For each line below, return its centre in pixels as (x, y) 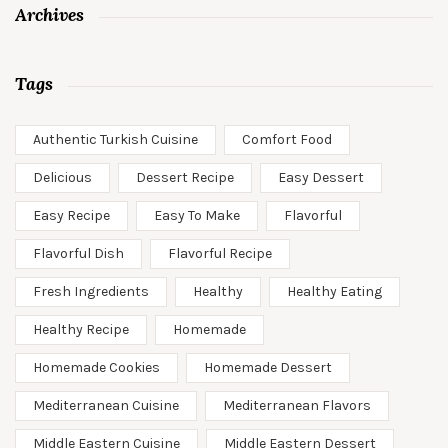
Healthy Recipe (81, 329)
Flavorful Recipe (220, 253)
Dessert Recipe (185, 177)
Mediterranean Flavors (297, 405)
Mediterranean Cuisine (106, 405)
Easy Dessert (321, 177)
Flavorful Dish (78, 253)
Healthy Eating (334, 291)
